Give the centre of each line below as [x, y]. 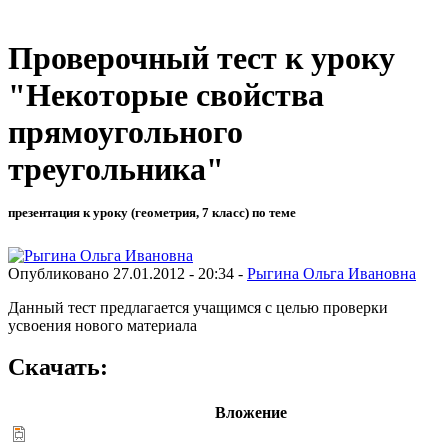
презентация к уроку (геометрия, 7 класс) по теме [152, 213]
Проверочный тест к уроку [201, 58]
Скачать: [58, 367]
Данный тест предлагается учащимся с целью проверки [198, 307]
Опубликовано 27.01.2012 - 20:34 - [127, 273]
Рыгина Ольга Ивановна [331, 273]
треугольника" [116, 169]
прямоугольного [125, 132]
